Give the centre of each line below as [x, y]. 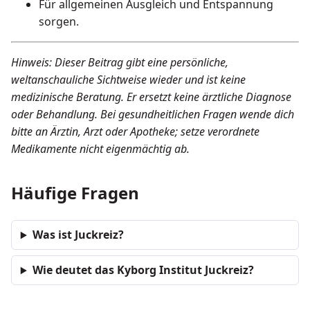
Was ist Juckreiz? [78, 235]
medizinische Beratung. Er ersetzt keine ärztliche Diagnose [151, 97]
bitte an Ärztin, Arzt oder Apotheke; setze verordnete [135, 132]
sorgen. [59, 22]
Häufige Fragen [75, 193]
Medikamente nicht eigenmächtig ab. [100, 149]
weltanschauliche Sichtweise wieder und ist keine [128, 80]
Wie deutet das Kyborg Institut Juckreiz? [143, 270]
